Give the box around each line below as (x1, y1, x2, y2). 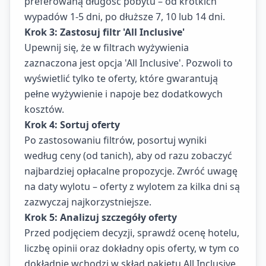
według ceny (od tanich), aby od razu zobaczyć (24, 149, 232, 162)
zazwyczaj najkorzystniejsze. (24, 195, 151, 208)
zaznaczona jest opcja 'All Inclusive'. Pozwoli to (24, 56, 233, 69)
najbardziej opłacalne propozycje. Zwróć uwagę (24, 164, 237, 178)
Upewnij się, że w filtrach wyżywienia (24, 41, 189, 54)
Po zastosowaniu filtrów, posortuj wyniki (24, 134, 207, 147)
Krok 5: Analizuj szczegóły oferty (24, 211, 177, 224)
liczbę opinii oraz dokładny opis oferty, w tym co (24, 242, 239, 255)
